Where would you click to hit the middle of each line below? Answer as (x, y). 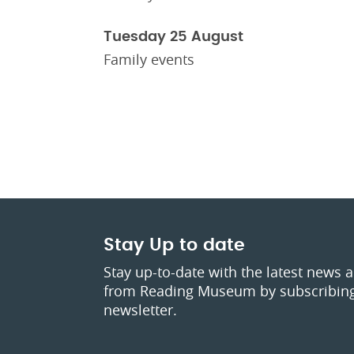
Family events (149, 60)
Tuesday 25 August (173, 38)
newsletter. (142, 310)
